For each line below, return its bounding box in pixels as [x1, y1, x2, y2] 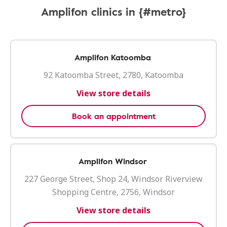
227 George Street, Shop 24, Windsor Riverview [24, 173, 203, 184]
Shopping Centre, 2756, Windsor [52, 186, 175, 198]
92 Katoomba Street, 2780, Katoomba [44, 69, 183, 81]
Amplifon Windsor [78, 155, 147, 167]
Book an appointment [71, 110, 156, 122]
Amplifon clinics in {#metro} [41, 3, 186, 20]
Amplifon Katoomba [74, 51, 151, 63]
